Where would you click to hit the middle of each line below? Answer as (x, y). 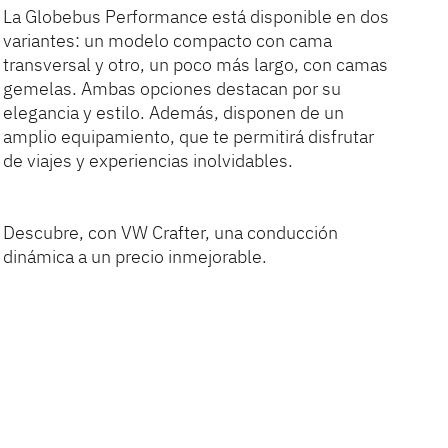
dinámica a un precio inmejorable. (135, 256)
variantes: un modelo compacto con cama (168, 40)
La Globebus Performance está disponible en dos (196, 16)
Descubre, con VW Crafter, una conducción (171, 232)
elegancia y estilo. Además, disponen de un (174, 112)
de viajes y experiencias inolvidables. (148, 160)
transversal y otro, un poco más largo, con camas (196, 64)
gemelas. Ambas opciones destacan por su (172, 88)
